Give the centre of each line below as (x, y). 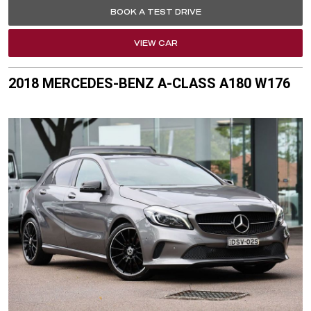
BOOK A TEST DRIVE (155, 11)
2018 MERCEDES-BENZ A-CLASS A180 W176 (149, 83)
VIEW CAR (155, 43)
